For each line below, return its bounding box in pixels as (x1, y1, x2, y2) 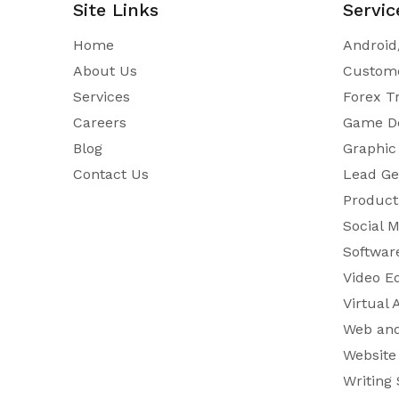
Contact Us (73, 165, 150, 183)
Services (73, 87, 131, 105)
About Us (73, 61, 138, 79)
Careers (73, 113, 127, 131)
